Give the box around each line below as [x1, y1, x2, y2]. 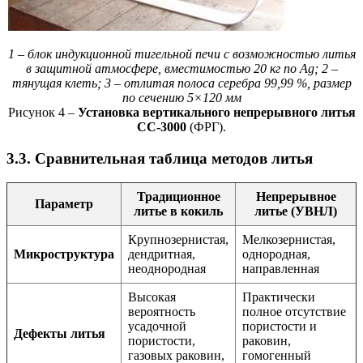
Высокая [128, 290, 176, 305]
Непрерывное [255, 190, 336, 204]
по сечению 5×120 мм [122, 90, 241, 105]
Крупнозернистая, [128, 233, 228, 247]
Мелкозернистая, [242, 233, 335, 247]
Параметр [35, 197, 93, 211]
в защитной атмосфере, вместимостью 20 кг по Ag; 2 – [25, 61, 338, 75]
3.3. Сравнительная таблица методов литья [6, 149, 313, 167]
